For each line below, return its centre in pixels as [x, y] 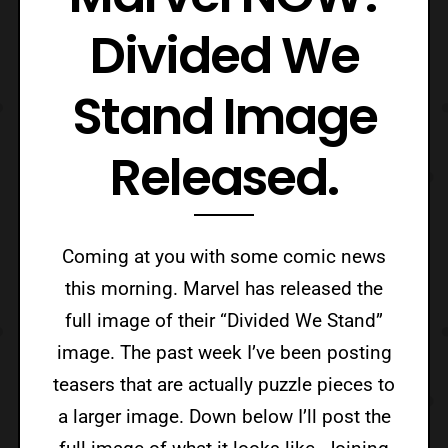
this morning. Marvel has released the [224, 288]
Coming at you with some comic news [224, 256]
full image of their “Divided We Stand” [224, 320]
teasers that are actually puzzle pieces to [224, 384]
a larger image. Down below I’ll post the [224, 416]
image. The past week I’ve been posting [224, 352]
